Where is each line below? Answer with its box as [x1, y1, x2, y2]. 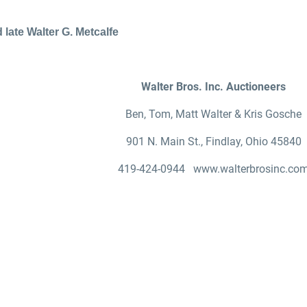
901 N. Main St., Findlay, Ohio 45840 [125, 134, 302, 148]
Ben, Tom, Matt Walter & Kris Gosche [125, 107, 302, 121]
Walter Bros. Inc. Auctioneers [141, 79, 286, 93]
